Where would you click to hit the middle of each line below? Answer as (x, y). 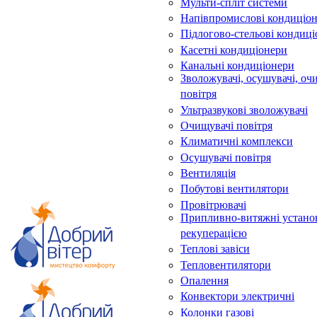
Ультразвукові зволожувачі (244, 110)
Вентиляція (208, 173)
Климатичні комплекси (237, 142)
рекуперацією (214, 234)
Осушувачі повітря (226, 157)
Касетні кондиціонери (234, 50)
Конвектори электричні (237, 296)
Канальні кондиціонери (237, 66)
